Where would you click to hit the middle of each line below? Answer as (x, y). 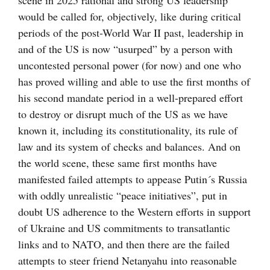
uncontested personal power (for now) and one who (130, 65)
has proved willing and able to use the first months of (134, 82)
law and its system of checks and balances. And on (129, 147)
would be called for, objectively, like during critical (130, 17)
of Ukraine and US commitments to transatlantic (124, 228)
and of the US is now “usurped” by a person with (125, 49)
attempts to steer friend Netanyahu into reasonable (127, 261)
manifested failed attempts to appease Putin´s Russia (133, 179)
